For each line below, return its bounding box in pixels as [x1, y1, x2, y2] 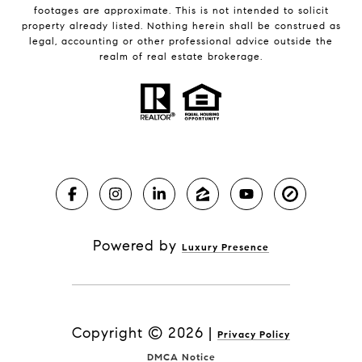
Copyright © [72, 324, 163, 343]
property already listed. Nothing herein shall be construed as [21, 19, 341, 32]
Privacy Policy [217, 328, 290, 341]
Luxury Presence [182, 241, 269, 254]
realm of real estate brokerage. [99, 49, 263, 62]
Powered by [93, 237, 182, 255]
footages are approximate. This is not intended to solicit [33, 3, 329, 16]
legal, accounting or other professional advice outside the [29, 34, 333, 47]
